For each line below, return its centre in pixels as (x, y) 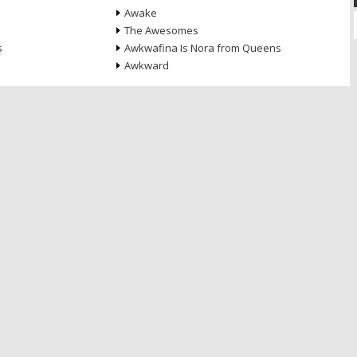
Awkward (146, 65)
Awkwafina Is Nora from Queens (202, 48)
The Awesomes (161, 30)
